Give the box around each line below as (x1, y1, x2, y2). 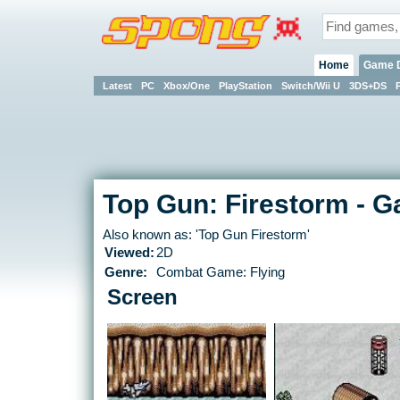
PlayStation (218, 79, 272, 91)
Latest (102, 79, 132, 91)
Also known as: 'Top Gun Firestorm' (102, 227, 310, 243)
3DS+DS (348, 79, 387, 91)
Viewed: (104, 246, 154, 261)
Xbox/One (162, 79, 210, 91)
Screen (106, 285, 178, 310)
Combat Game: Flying (155, 265, 285, 280)
